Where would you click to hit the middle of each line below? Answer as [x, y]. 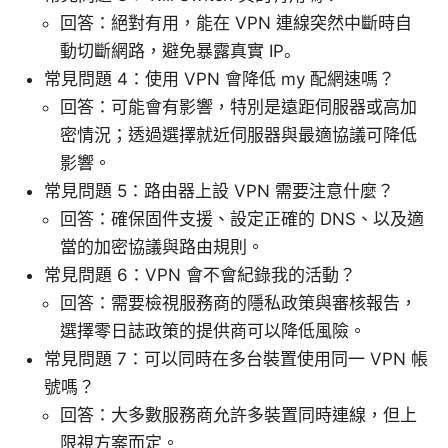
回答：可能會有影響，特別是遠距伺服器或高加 [238, 107]
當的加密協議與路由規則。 [162, 247]
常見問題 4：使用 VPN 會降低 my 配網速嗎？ [219, 79]
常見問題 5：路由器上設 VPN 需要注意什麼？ [219, 191]
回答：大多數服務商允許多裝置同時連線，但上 [238, 415]
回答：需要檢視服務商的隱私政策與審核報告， [238, 303]
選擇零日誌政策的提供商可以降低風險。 [213, 331]
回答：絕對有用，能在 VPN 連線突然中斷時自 [236, 23]
